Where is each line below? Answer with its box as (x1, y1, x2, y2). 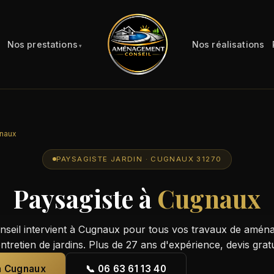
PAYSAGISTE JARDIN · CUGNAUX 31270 (56, 155, 222, 164)
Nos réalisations (191, 39, 265, 50)
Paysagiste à (13, 181, 157, 215)
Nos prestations (7, 39, 78, 50)
